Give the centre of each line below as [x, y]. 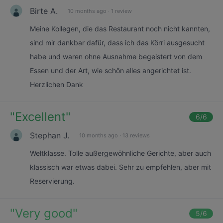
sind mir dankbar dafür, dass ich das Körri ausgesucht [117, 43]
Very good [44, 213]
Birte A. [44, 11]
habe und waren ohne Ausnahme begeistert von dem [116, 56]
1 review [121, 11]
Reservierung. [52, 181]
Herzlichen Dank [56, 84]
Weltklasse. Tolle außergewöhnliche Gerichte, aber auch [120, 153]
